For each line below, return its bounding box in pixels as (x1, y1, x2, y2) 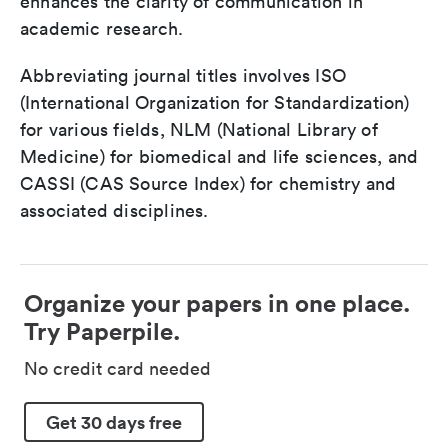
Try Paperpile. (24, 316, 180, 346)
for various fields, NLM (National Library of (20, 118, 378, 141)
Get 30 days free (46, 409, 182, 434)
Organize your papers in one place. (24, 288, 410, 318)
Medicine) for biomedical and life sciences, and (20, 145, 419, 168)
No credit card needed (24, 357, 211, 380)
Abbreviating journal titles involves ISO (20, 64, 347, 87)
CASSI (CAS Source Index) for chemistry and (20, 172, 397, 195)
